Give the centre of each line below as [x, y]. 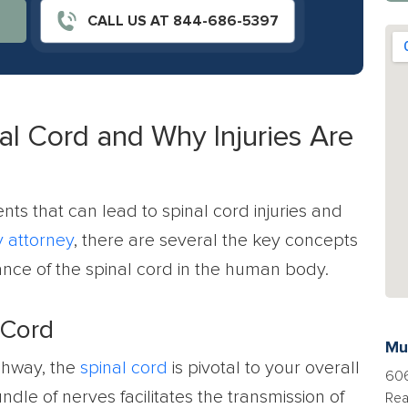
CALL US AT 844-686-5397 [181, 21]
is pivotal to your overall [264, 368]
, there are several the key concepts [216, 240]
